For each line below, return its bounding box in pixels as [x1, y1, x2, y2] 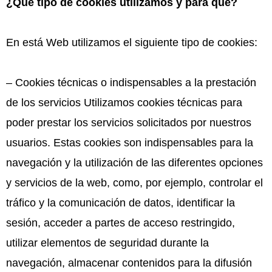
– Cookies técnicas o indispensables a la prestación [6, 76, 256, 89]
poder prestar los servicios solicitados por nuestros [6, 116, 251, 129]
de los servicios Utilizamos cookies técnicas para [6, 96, 242, 109]
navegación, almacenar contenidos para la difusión [6, 256, 252, 269]
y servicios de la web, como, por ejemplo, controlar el [6, 176, 263, 189]
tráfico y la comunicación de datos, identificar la [6, 196, 235, 209]
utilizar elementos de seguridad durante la [6, 236, 209, 249]
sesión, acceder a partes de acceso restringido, [6, 216, 235, 229]
